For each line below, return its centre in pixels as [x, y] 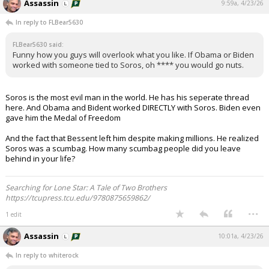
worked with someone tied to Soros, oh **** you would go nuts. [128, 65]
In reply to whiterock [47, 255]
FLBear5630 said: [38, 44]
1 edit [14, 214]
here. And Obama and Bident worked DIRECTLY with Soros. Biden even [133, 107]
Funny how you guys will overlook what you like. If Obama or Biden [133, 55]
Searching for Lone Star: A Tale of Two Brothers [86, 188]
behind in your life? [40, 159]
